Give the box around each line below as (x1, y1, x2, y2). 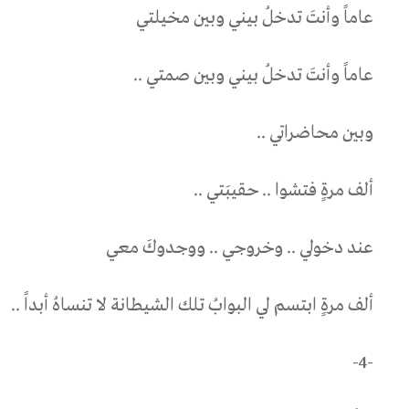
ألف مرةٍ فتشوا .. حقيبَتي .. (194, 178, 373, 202)
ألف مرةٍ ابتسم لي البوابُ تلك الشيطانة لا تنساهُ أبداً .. (11, 293, 373, 317)
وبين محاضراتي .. (257, 121, 373, 144)
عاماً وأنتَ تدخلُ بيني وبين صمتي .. (133, 63, 373, 87)
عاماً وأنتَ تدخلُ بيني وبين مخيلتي (136, 5, 373, 29)
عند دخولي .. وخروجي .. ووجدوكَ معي (106, 236, 373, 259)
